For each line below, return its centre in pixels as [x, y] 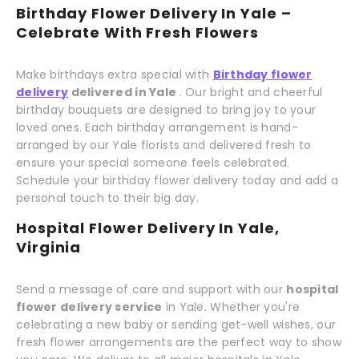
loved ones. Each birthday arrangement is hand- [157, 128]
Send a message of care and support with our [151, 290]
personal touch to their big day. [107, 198]
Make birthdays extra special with [115, 75]
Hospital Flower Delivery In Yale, [148, 228]
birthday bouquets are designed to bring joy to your [166, 110]
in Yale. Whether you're [231, 307]
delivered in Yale [124, 93]
